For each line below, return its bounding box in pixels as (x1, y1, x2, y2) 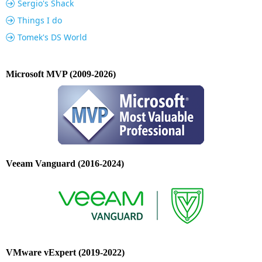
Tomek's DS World (18, 32, 87, 43)
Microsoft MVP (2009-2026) (6, 69, 116, 80)
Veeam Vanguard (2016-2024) (6, 158, 124, 169)
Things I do (18, 15, 62, 26)
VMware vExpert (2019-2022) (6, 247, 125, 258)
